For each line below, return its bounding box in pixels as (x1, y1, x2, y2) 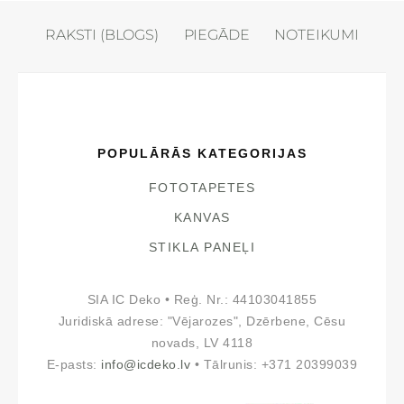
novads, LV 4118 (151, 335, 253, 350)
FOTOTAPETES (148, 180, 256, 195)
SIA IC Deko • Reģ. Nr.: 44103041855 (87, 292, 317, 307)
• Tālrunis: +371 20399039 (190, 357, 358, 372)
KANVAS (173, 210, 231, 225)
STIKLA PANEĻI (148, 240, 256, 254)
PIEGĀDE (183, 26, 250, 44)
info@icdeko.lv (101, 357, 191, 372)
